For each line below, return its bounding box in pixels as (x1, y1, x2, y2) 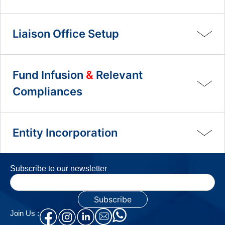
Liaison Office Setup (13, 27, 119, 41)
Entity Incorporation (13, 126, 118, 140)
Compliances (13, 85, 82, 98)
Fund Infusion (13, 68, 86, 82)
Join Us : (10, 209, 39, 218)
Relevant (93, 68, 143, 82)
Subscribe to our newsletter (10, 164, 107, 173)
